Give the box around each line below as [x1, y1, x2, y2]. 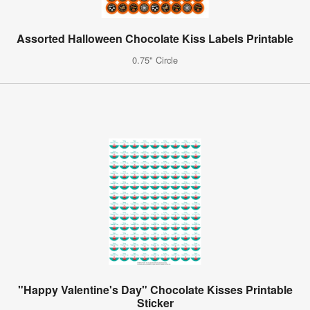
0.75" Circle [132, 53, 178, 66]
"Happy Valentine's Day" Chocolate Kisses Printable [17, 281, 293, 298]
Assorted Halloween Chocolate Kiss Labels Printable [17, 30, 293, 46]
